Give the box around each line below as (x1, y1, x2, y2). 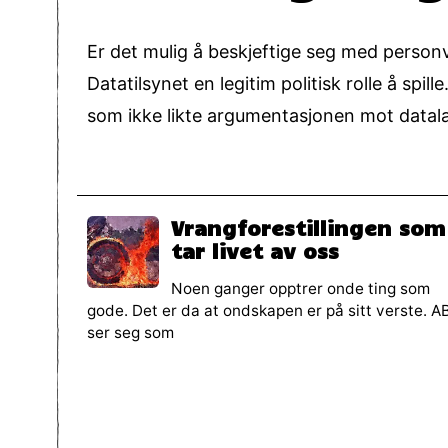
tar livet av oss (171, 237, 339, 264)
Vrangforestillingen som (171, 214, 446, 241)
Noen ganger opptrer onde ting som (171, 278, 430, 298)
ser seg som (87, 322, 174, 342)
